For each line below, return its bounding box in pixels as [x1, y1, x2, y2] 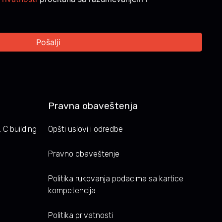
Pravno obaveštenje [48, 149, 119, 159]
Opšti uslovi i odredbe [48, 124, 123, 134]
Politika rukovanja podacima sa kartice [48, 173, 183, 183]
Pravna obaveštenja [48, 100, 138, 111]
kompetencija [48, 185, 96, 195]
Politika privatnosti [48, 210, 113, 220]
